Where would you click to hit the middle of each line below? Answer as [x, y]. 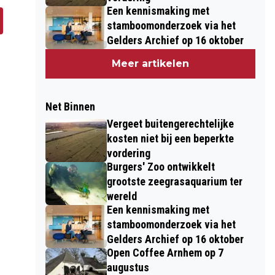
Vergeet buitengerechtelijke [170, 124]
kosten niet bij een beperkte [170, 138]
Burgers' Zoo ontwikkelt [161, 167]
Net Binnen [70, 107]
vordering [128, 153]
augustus [128, 267]
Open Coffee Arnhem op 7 [165, 253]
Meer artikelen [151, 64]
